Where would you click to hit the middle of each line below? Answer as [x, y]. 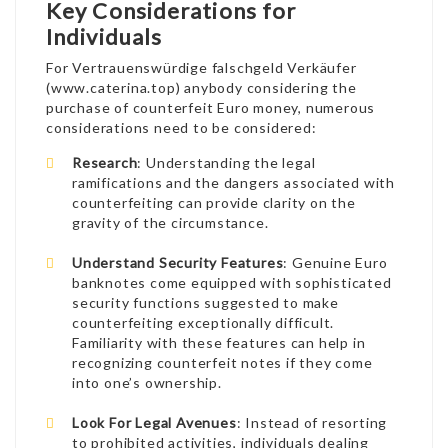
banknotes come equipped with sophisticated [232, 282]
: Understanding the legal [226, 162]
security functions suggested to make [205, 302]
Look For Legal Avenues [154, 422]
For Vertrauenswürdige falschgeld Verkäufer [201, 67]
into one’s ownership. [147, 382]
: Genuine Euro [335, 262]
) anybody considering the [266, 87]
